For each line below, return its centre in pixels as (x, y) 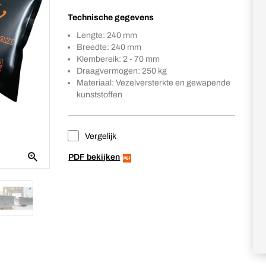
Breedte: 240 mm (109, 47)
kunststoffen (100, 95)
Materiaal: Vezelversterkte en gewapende (154, 83)
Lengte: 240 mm (107, 35)
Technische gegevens (111, 18)
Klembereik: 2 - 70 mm (118, 59)
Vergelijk (100, 136)
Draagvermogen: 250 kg (122, 71)
